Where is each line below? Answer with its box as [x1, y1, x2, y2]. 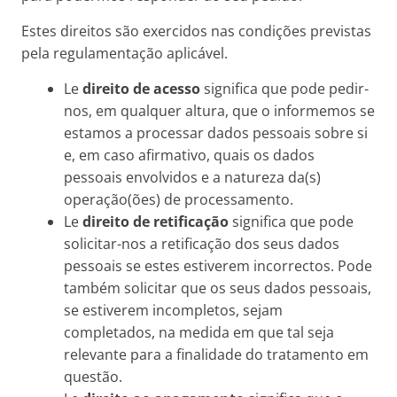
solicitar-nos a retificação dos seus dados [64, 234, 339, 253]
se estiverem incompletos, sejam [64, 300, 283, 320]
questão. [64, 367, 122, 386]
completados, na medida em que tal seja [64, 323, 334, 342]
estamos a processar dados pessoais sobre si [64, 123, 368, 143]
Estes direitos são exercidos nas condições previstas [21, 21, 371, 41]
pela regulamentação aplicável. [21, 43, 228, 63]
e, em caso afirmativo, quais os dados [64, 145, 315, 165]
